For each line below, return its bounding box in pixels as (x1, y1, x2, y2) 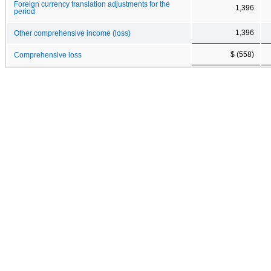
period (14, 7, 35, 15)
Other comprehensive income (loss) (14, 29, 131, 37)
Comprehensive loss (14, 51, 82, 59)
